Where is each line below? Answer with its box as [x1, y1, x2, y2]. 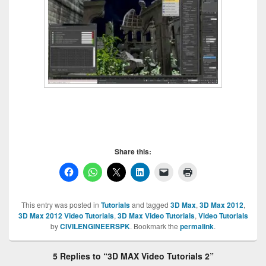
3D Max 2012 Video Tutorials [18, 210, 114, 221]
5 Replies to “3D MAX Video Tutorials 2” [52, 249, 214, 262]
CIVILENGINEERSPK [60, 220, 130, 232]
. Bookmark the [130, 220, 180, 231]
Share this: [115, 145, 151, 157]
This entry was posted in [21, 199, 101, 210]
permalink [180, 220, 214, 232]
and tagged [129, 199, 170, 210]
